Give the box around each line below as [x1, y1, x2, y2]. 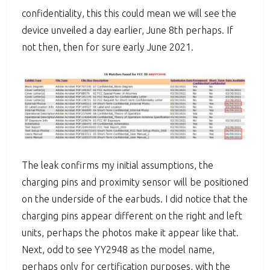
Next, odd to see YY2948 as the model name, [22, 244, 215, 256]
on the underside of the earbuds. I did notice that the [22, 193, 248, 205]
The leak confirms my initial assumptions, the [22, 160, 213, 171]
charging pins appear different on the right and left [22, 210, 242, 222]
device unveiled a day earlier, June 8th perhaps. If [22, 24, 233, 36]
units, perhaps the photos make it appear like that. [22, 227, 239, 239]
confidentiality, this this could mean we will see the [22, 7, 236, 19]
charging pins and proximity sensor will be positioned [22, 177, 248, 188]
